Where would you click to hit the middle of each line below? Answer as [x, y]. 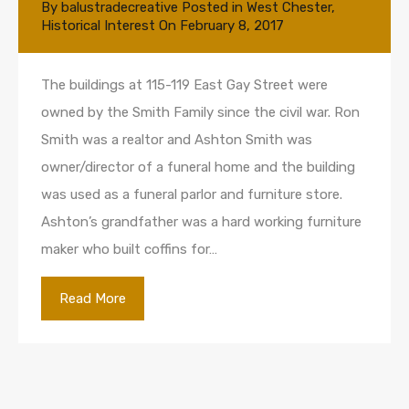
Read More [93, 299]
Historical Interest [98, 26]
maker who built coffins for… [129, 250]
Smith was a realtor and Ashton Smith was [177, 140]
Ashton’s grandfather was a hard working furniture [201, 222]
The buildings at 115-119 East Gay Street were [184, 85]
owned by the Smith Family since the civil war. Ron [200, 113]
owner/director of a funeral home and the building [198, 168]
